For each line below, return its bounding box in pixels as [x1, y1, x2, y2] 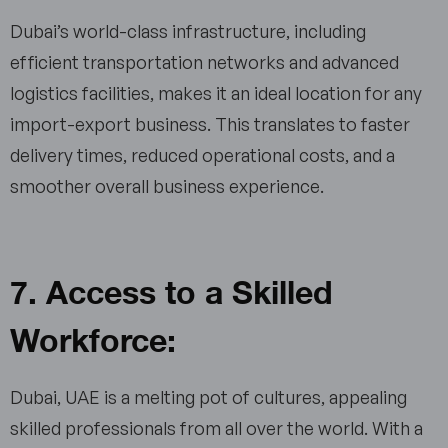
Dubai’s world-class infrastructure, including [10, 20, 366, 43]
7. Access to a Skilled [10, 260, 333, 320]
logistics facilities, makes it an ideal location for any [10, 82, 422, 105]
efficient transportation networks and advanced [10, 51, 399, 74]
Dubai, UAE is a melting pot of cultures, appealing [10, 386, 407, 409]
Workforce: [10, 308, 176, 368]
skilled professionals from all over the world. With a [10, 417, 423, 440]
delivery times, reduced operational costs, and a [10, 144, 395, 167]
